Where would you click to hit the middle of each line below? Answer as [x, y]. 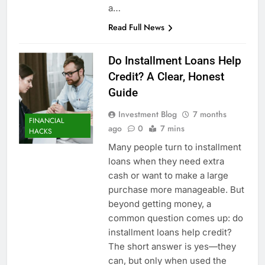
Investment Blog [147, 114]
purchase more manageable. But [176, 190]
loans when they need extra [166, 161]
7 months [209, 114]
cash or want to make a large [168, 176]
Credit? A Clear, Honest [166, 77]
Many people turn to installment [174, 147]
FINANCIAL [46, 120]
